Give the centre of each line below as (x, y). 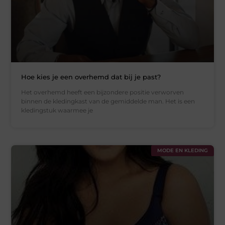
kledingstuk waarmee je (57, 110)
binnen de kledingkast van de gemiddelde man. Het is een (108, 101)
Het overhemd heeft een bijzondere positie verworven (103, 92)
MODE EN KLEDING (182, 150)
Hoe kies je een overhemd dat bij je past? (91, 77)
